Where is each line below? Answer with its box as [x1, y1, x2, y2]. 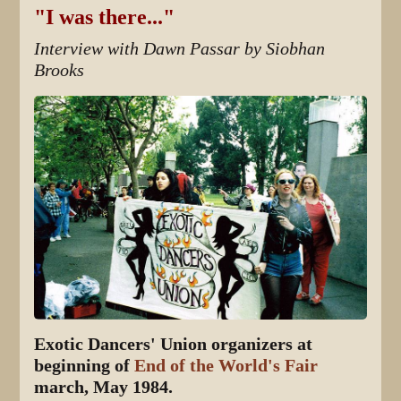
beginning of [34, 354, 135, 376]
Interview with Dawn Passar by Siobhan [34, 38, 326, 59]
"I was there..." [34, 4, 175, 29]
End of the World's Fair [134, 354, 319, 376]
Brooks [34, 59, 85, 81]
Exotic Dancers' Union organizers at [34, 333, 313, 354]
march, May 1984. [34, 376, 174, 397]
